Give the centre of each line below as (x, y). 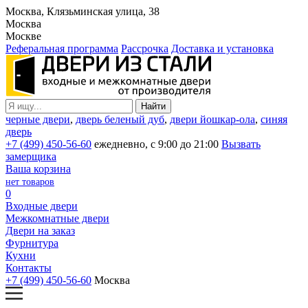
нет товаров (30, 182)
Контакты (29, 268)
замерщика (31, 156)
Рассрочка (145, 48)
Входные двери (42, 206)
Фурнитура (32, 243)
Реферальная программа (62, 48)
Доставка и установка (222, 48)
